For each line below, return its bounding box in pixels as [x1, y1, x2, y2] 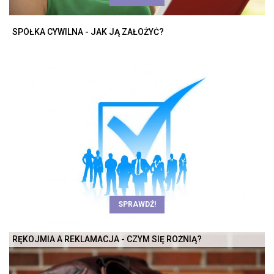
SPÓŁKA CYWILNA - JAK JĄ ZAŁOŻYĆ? [12, 26, 164, 37]
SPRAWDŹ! [118, 199, 156, 209]
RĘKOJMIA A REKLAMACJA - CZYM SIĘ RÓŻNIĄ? [12, 234, 202, 244]
